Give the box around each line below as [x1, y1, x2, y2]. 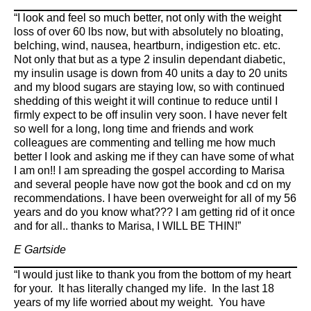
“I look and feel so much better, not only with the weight [14, 11, 281, 24]
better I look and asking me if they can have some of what [14, 150, 294, 162]
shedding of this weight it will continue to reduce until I [14, 94, 278, 107]
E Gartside [14, 244, 66, 256]
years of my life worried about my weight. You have [14, 296, 265, 309]
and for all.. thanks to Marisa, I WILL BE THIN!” [14, 219, 241, 232]
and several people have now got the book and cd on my [14, 178, 291, 190]
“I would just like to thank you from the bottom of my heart [14, 269, 291, 281]
